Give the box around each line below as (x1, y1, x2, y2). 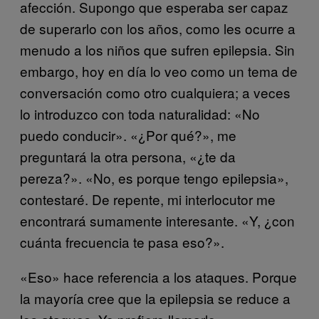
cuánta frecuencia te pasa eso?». (20, 231, 224, 251)
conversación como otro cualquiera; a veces (20, 82, 291, 102)
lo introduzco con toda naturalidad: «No (20, 103, 260, 123)
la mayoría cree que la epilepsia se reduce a (20, 288, 291, 308)
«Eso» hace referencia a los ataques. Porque (20, 266, 297, 286)
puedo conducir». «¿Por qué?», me (20, 125, 236, 145)
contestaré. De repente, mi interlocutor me (20, 189, 276, 209)
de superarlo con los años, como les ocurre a (20, 18, 296, 38)
